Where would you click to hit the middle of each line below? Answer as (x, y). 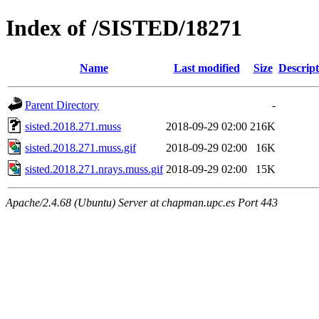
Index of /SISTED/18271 (124, 28)
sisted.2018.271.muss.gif (80, 147)
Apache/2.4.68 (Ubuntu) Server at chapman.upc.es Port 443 (142, 202)
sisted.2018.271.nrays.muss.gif (94, 169)
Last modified (206, 68)
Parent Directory (62, 105)
